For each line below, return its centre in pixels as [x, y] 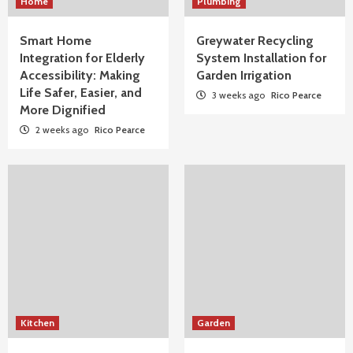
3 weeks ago [238, 95]
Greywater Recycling [255, 41]
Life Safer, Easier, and [81, 93]
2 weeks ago [62, 130]
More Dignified [63, 110]
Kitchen [37, 323]
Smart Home [56, 41]
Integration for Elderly [82, 58]
